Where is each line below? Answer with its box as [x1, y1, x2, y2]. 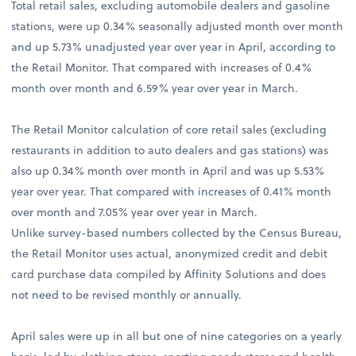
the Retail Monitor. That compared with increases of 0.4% [11, 58, 312, 75]
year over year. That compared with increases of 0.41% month [11, 182, 332, 199]
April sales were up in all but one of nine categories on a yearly [11, 327, 342, 344]
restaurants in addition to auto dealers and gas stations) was [11, 141, 329, 158]
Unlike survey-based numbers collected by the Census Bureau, [11, 223, 342, 241]
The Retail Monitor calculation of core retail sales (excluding [11, 120, 327, 137]
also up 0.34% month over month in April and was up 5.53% [11, 161, 325, 179]
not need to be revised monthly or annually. [11, 285, 242, 303]
